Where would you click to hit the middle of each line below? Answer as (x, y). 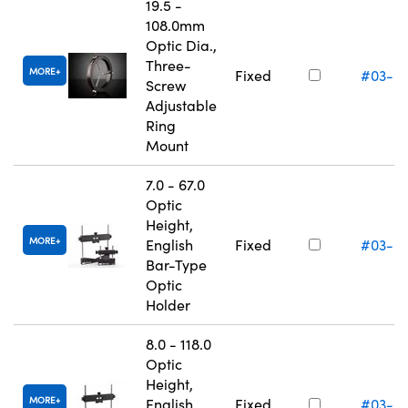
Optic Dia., (181, 46)
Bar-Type (176, 265)
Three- (168, 66)
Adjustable (181, 106)
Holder (168, 305)
